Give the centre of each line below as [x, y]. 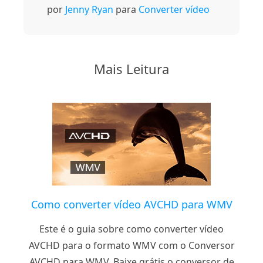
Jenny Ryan [89, 9]
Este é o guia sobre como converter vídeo [131, 229]
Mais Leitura [131, 68]
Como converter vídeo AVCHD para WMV [131, 204]
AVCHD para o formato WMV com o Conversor [131, 245]
